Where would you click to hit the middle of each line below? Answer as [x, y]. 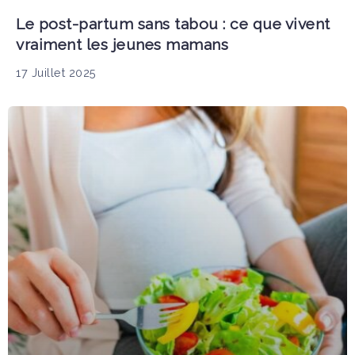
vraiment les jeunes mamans [122, 44]
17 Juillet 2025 [56, 72]
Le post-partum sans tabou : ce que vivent [173, 23]
